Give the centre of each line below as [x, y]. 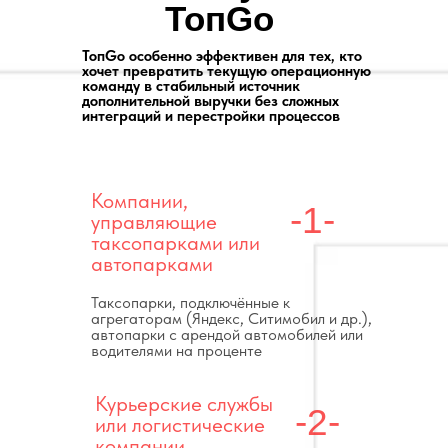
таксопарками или [175, 242]
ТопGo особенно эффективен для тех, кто [222, 56]
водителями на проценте [176, 350]
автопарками [152, 263]
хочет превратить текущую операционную [226, 71]
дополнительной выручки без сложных [210, 101]
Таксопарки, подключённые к [190, 302]
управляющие [154, 221]
